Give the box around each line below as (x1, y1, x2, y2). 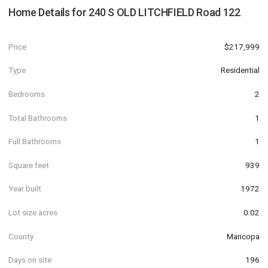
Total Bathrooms (8, 112, 67, 123)
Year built (8, 184, 41, 194)
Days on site (8, 255, 51, 265)
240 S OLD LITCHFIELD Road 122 (88, 6, 240, 19)
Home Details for (8, 6, 89, 19)
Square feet (8, 160, 49, 170)
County (8, 231, 33, 241)
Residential (221, 65, 260, 75)
